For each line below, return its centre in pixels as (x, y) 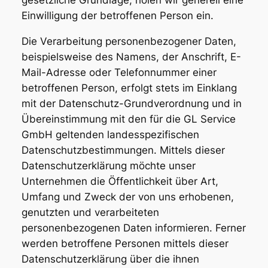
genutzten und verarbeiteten (90, 212)
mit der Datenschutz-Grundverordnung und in (131, 103)
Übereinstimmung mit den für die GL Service (128, 119)
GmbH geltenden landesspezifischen (110, 134)
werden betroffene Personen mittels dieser (125, 243)
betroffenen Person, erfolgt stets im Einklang (129, 88)
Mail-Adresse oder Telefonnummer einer (119, 72)
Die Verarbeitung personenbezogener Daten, (129, 41)
